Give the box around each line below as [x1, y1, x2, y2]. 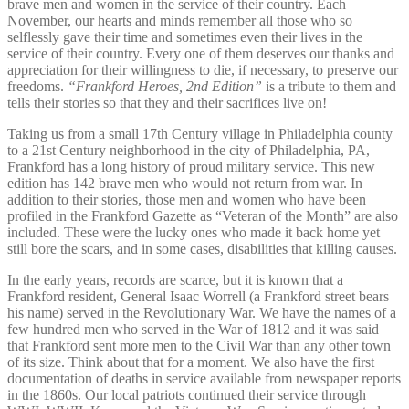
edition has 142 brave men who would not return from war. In [7, 174, 362, 191]
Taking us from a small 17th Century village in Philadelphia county [7, 125, 393, 142]
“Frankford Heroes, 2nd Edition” [68, 78, 266, 94]
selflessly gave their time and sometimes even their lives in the [7, 28, 362, 45]
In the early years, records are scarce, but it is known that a [7, 271, 343, 288]
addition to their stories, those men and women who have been [7, 191, 366, 207]
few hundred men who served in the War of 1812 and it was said [7, 320, 379, 337]
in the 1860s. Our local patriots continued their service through [7, 386, 366, 403]
